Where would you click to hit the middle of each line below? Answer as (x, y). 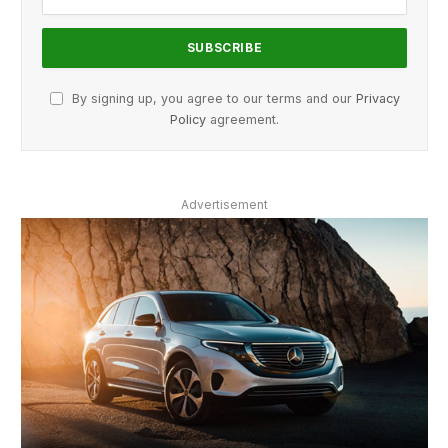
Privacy (377, 99)
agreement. (242, 120)
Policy (188, 120)
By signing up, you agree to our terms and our (211, 99)
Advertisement (224, 205)
